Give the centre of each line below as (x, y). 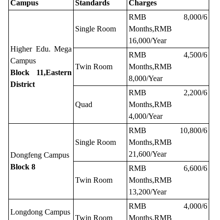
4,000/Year (146, 116)
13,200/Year (148, 192)
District (23, 84)
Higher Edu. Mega (41, 49)
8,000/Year (146, 79)
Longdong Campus (40, 212)
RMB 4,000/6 (168, 206)
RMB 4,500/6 (168, 55)
